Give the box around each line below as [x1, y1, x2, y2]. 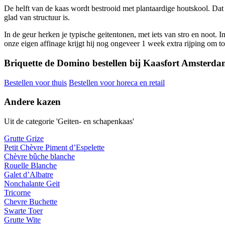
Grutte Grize [4, 134, 44, 143]
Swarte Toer [4, 206, 43, 215]
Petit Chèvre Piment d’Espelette [4, 143, 104, 152]
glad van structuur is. [4, 13, 70, 22]
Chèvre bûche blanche [4, 152, 75, 161]
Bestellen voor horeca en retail [69, 78, 165, 87]
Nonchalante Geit [4, 179, 60, 188]
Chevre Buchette [4, 197, 57, 206]
